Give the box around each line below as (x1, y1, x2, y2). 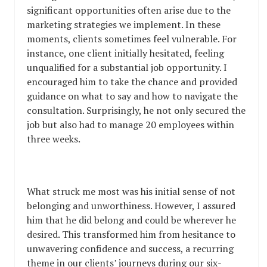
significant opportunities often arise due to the (27, 4, 231, 17)
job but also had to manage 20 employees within (27, 118, 234, 132)
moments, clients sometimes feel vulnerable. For (27, 32, 237, 46)
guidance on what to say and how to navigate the (27, 89, 238, 103)
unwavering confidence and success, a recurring (27, 242, 234, 256)
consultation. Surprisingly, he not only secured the (27, 104, 246, 117)
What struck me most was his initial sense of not (27, 185, 235, 198)
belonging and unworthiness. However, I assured (27, 199, 235, 213)
